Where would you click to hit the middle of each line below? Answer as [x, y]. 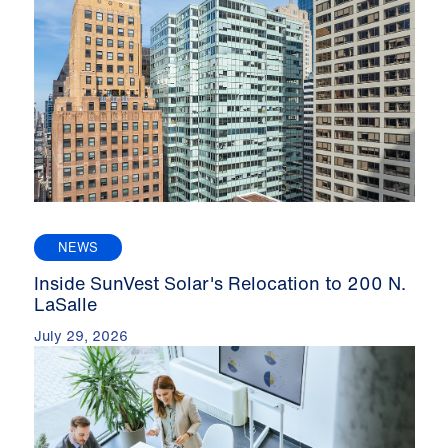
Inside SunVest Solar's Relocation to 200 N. [219, 283]
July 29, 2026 [80, 336]
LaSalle [65, 304]
